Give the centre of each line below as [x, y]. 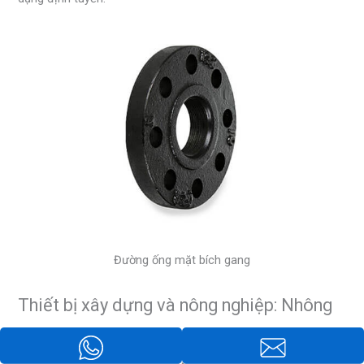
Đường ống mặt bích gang [182, 260]
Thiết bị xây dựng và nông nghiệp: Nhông [175, 305]
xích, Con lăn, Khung [95, 338]
